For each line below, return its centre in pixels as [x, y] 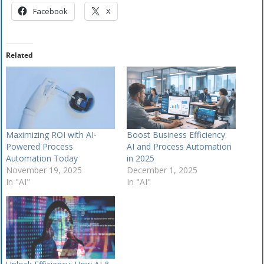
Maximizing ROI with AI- [51, 134]
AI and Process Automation [179, 146]
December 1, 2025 [162, 170]
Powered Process [39, 146]
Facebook [50, 11]
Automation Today [42, 158]
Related [19, 55]
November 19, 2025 [44, 170]
